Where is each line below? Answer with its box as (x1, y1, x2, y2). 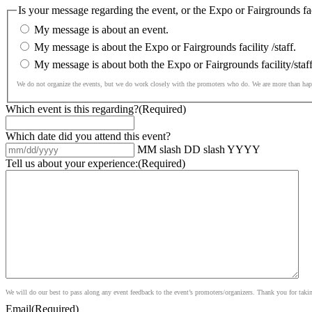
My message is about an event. (34, 23, 169, 36)
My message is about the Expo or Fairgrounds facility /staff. (34, 40, 296, 53)
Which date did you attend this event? (6, 130, 171, 142)
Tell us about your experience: (6, 157, 138, 169)
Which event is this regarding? (6, 102, 139, 115)
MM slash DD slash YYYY (137, 143, 260, 155)
